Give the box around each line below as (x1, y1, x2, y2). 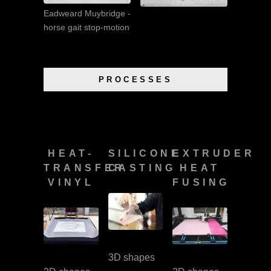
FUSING (172, 177, 230, 188)
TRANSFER (44, 163, 125, 174)
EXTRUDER (172, 148, 255, 159)
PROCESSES (98, 74, 173, 84)
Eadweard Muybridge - (44, 8, 131, 18)
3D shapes (108, 252, 155, 263)
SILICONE (108, 148, 181, 159)
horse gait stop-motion (44, 22, 129, 32)
